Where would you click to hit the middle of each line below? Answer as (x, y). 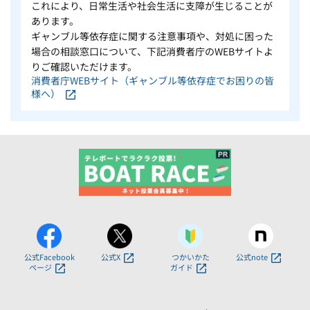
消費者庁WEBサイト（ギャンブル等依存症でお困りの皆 (153, 80)
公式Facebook (49, 257)
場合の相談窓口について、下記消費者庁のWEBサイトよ (152, 51)
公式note (252, 257)
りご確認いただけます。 (84, 66)
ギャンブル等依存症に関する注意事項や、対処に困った (152, 36)
